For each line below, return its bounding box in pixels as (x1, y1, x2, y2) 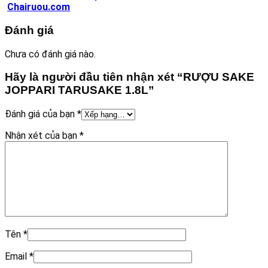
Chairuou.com (7, 1, 70, 13)
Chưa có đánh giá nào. (5, 48, 96, 60)
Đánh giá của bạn (5, 108, 77, 120)
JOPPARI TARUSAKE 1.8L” (5, 84, 154, 97)
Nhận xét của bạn (5, 130, 80, 142)
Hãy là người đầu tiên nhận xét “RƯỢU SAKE (5, 71, 254, 84)
